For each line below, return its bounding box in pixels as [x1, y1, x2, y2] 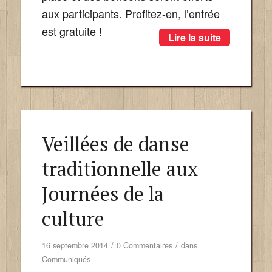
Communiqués [41, 253, 90, 265]
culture [41, 205, 104, 231]
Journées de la [41, 180, 164, 206]
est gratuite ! [41, 22, 102, 39]
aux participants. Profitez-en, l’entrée [41, 5, 220, 21]
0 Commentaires [116, 239, 172, 251]
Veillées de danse [41, 131, 189, 157]
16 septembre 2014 [41, 239, 108, 251]
